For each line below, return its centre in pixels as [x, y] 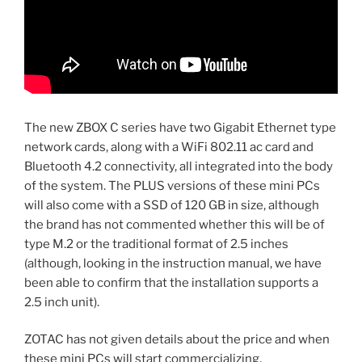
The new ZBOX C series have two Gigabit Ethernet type [180, 127]
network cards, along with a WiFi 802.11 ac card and [169, 147]
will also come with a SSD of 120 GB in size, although [172, 205]
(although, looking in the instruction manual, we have [173, 263]
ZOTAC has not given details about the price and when [177, 340]
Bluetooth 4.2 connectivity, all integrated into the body [179, 166]
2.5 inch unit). [62, 302]
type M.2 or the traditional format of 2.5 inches [156, 244]
